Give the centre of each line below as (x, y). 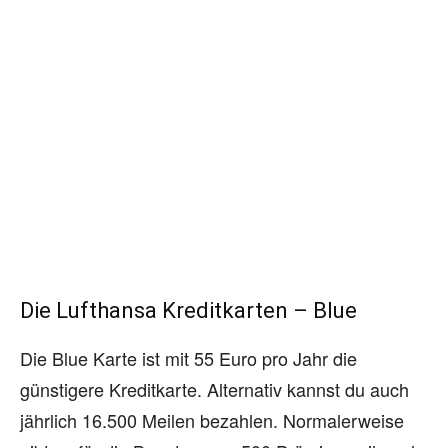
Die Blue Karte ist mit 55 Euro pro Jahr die (188, 357)
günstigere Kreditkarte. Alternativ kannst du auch (214, 388)
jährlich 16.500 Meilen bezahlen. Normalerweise (212, 419)
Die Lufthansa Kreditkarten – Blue (188, 310)
